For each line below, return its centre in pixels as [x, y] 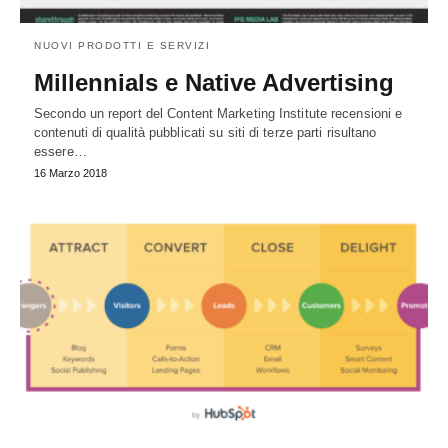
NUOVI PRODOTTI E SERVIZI [122, 46]
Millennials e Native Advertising [214, 83]
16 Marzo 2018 [70, 173]
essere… [60, 152]
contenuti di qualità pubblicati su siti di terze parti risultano [205, 133]
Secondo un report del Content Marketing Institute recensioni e [218, 114]
